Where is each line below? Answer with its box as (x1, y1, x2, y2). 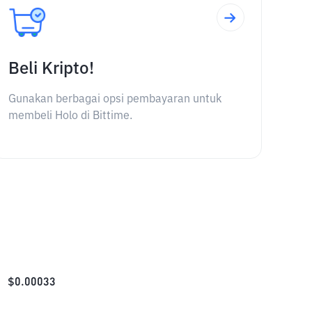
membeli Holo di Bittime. (8, 111, 132, 122)
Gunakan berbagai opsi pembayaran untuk (8, 94, 221, 105)
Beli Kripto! (8, 61, 94, 77)
